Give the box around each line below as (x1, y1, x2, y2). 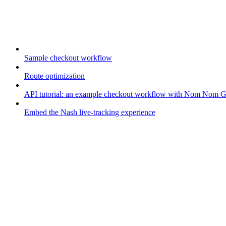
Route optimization (24, 72, 85, 81)
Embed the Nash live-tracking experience (24, 108, 155, 117)
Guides (4, 27, 27, 36)
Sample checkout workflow (24, 53, 112, 63)
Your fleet (4, 210, 36, 219)
